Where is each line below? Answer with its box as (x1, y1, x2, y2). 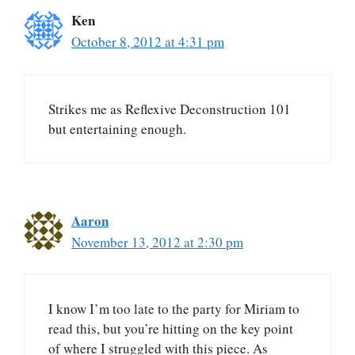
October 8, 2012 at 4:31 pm (71, 32, 224, 52)
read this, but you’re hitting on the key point (48, 319, 293, 338)
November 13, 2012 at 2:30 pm (71, 232, 243, 251)
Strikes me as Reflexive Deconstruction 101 (48, 99, 291, 118)
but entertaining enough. (48, 119, 186, 138)
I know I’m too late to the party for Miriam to (48, 300, 300, 319)
